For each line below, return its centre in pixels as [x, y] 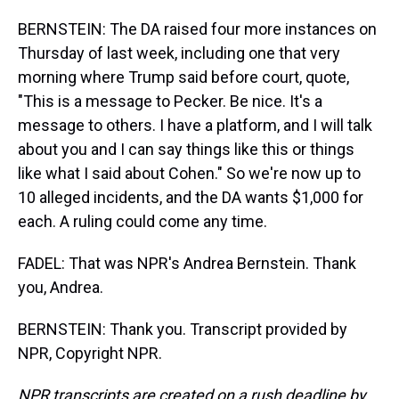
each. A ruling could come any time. [142, 221]
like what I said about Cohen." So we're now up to [189, 173]
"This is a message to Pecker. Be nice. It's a [170, 101]
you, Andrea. [61, 287]
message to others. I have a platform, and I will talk [195, 125]
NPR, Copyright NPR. [90, 353]
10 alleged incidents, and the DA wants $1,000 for [191, 197]
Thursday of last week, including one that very [179, 53]
